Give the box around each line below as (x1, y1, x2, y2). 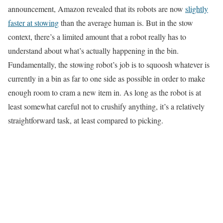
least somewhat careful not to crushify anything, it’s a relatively (8, 101, 205, 111)
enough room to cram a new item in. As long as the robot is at (8, 87, 201, 98)
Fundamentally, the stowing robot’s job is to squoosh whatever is (8, 59, 210, 70)
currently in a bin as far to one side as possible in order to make (8, 73, 205, 84)
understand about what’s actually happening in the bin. (8, 45, 179, 56)
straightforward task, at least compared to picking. (8, 115, 163, 125)
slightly (185, 3, 208, 14)
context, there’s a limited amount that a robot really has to (8, 31, 186, 42)
